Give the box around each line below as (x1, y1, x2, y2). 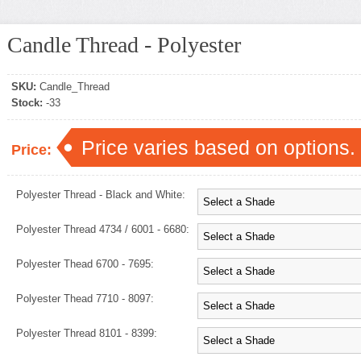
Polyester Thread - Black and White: (16, 189, 185, 201)
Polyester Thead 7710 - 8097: (16, 293, 154, 305)
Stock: (11, 97, 43, 109)
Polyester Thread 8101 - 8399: (16, 327, 157, 339)
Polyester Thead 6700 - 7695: (16, 258, 154, 270)
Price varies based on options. (81, 136, 355, 159)
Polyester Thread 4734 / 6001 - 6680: (16, 223, 189, 235)
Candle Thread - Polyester (7, 32, 241, 57)
